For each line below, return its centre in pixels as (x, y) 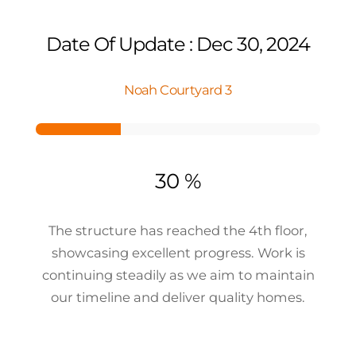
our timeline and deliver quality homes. (178, 297)
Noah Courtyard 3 (178, 89)
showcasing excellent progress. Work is (178, 252)
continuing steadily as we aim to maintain (178, 275)
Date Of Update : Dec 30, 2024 (178, 44)
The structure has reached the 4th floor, (178, 230)
